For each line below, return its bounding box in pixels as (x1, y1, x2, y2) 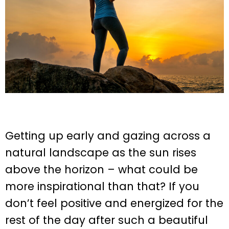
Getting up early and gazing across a (5, 128, 211, 144)
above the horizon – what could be (5, 162, 198, 177)
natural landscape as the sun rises (5, 145, 196, 161)
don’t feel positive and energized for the (5, 196, 223, 211)
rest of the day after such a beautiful (5, 213, 208, 228)
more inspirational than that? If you (5, 179, 199, 194)
